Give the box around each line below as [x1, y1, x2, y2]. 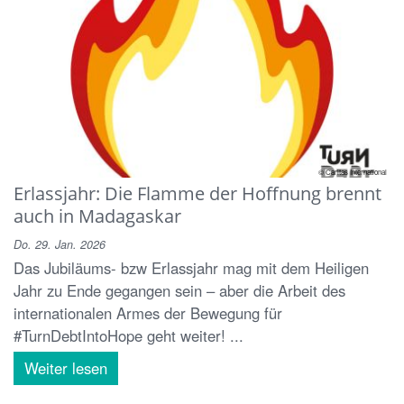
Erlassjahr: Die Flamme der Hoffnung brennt [14, 179, 381, 206]
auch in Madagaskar [14, 202, 181, 228]
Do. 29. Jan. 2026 [14, 235, 106, 252]
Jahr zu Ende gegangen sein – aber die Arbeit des [14, 279, 345, 301]
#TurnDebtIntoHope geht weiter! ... [14, 324, 243, 346]
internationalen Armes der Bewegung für [14, 301, 282, 324]
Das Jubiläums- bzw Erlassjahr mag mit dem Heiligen [14, 256, 369, 279]
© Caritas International [318, 166, 387, 177]
